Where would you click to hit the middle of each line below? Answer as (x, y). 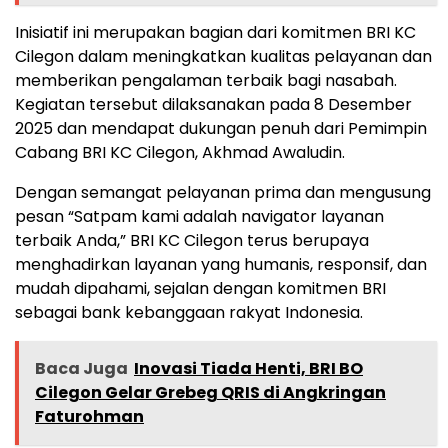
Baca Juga (81, 369)
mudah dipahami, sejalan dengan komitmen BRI (200, 289)
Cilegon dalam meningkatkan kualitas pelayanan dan (223, 57)
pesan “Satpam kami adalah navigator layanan (199, 217)
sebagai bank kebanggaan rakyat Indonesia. (189, 313)
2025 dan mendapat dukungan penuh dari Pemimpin (221, 129)
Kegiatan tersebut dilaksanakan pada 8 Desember (213, 105)
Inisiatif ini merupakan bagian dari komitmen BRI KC (215, 33)
